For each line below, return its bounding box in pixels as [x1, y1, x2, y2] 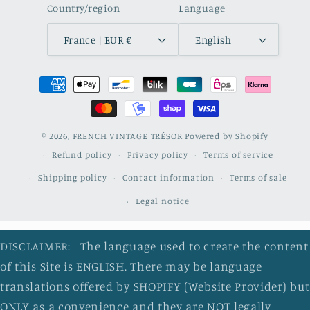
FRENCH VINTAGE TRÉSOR [72, 130, 185, 141]
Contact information [122, 172, 215, 183]
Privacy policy [127, 149, 189, 160]
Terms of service [203, 149, 274, 160]
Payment [27, 70, 77, 85]
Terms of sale [230, 172, 287, 183]
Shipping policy [38, 172, 107, 183]
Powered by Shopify [185, 130, 268, 141]
